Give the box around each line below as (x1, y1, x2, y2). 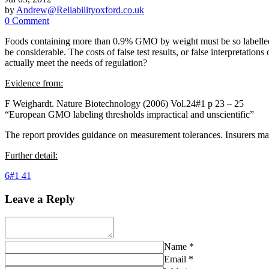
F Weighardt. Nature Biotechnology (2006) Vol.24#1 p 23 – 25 (5, 98, 244, 109)
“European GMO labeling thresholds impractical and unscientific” (5, 109, 254, 119)
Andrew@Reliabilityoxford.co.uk (16, 4, 144, 15)
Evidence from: (5, 77, 63, 88)
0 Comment (5, 15, 49, 26)
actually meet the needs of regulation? (5, 57, 147, 68)
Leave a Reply (5, 192, 75, 205)
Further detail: (5, 150, 58, 160)
